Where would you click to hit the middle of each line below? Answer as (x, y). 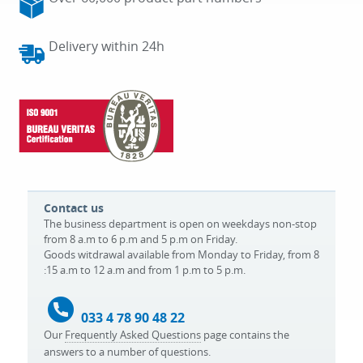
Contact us (74, 208)
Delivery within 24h (106, 46)
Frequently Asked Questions (133, 335)
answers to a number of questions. (127, 352)
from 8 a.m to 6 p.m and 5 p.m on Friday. (141, 239)
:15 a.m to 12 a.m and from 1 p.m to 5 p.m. (145, 270)
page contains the (245, 335)
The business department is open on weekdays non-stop (180, 224)
